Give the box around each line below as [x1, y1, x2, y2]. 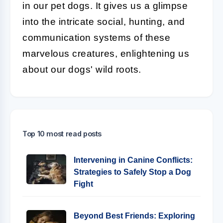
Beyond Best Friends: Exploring [74, 212, 195, 220]
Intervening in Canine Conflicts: [74, 156, 193, 164]
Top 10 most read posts [22, 129, 102, 138]
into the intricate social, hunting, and [22, 16, 185, 27]
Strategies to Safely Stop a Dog [74, 168, 191, 176]
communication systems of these [22, 32, 170, 43]
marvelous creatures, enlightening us [22, 48, 189, 59]
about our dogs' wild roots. [22, 64, 141, 75]
